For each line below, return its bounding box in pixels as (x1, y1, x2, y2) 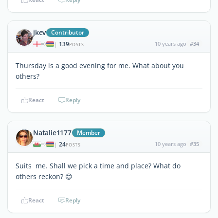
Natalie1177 (33, 127, 72, 137)
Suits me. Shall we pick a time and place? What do (16, 161, 181, 170)
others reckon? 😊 (16, 171, 73, 181)
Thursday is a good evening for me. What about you (16, 60, 184, 70)
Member (76, 128, 100, 137)
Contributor (51, 28, 85, 36)
